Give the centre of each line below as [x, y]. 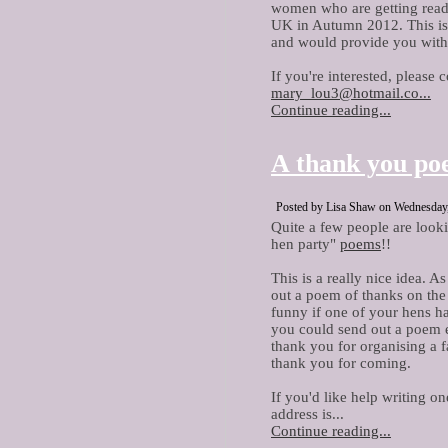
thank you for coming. [341, 362]
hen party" [305, 243]
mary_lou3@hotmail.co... [351, 93]
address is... [307, 413]
